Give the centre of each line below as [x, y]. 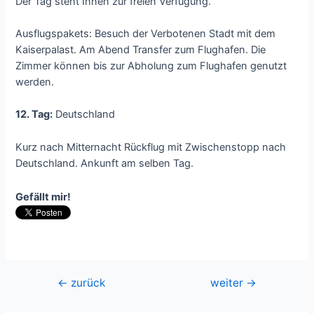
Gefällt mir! [43, 197]
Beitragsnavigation [83, 282]
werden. [35, 82]
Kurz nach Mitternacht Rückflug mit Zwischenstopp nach [151, 147]
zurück [86, 282]
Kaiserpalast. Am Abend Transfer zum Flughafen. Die [141, 49]
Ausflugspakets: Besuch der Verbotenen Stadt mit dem [146, 33]
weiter [228, 282]
